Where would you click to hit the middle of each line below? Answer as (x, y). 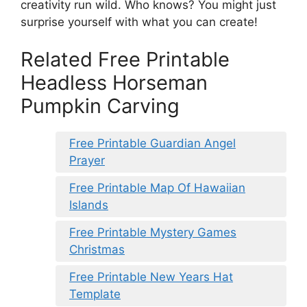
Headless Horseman (114, 83)
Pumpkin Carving (100, 106)
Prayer (87, 161)
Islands (89, 205)
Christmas (97, 250)
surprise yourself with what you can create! (139, 22)
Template (95, 294)
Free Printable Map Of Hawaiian (157, 188)
